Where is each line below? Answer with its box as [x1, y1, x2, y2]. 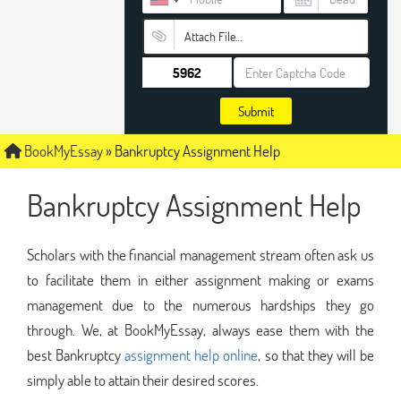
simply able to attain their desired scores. [27, 369, 259, 390]
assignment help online [124, 344, 259, 365]
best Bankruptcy [27, 344, 125, 365]
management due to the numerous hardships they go [27, 294, 374, 315]
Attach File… [183, 28, 242, 45]
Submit [238, 102, 274, 120]
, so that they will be [258, 344, 375, 365]
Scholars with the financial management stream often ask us [27, 243, 374, 265]
